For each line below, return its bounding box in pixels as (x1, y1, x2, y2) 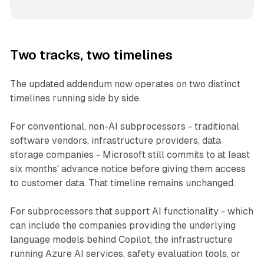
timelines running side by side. (9, 93, 141, 104)
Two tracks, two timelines (9, 48, 173, 63)
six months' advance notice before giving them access (9, 163, 246, 175)
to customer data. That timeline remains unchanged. (9, 177, 235, 189)
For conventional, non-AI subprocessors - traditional (9, 121, 239, 133)
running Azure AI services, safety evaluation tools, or (9, 248, 240, 260)
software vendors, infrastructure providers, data (9, 135, 221, 147)
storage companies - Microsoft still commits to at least (9, 149, 250, 161)
